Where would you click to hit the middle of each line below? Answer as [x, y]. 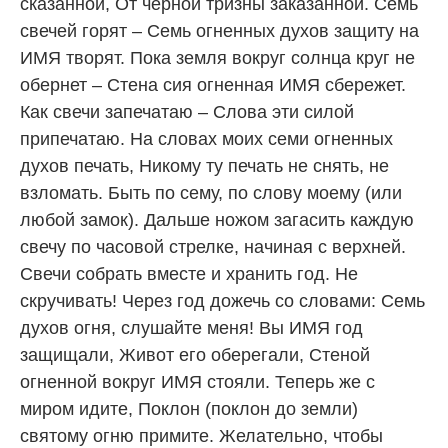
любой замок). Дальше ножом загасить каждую [217, 219]
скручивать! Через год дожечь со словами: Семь [222, 300]
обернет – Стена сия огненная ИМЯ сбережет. [213, 84]
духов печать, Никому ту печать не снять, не [204, 165]
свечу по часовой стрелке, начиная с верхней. [213, 246]
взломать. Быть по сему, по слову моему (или [211, 192]
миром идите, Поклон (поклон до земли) [189, 408]
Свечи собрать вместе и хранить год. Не [189, 273]
